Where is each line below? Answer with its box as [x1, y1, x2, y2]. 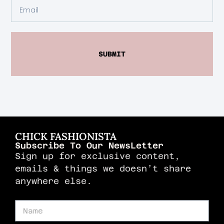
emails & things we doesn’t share [15, 163, 191, 173]
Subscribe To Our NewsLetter [15, 140, 163, 150]
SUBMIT [98, 49, 125, 58]
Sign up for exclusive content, [15, 150, 180, 161]
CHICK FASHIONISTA [15, 129, 116, 142]
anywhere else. [15, 175, 92, 186]
